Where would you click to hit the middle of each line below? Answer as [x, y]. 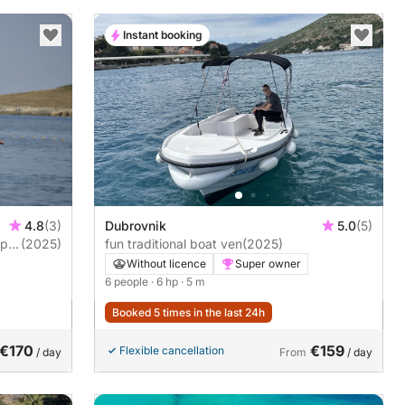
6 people [128, 282]
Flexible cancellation [172, 351]
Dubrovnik [136, 226]
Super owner [268, 264]
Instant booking [163, 34]
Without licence [166, 264]
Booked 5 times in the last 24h [188, 313]
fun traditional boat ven [174, 244]
